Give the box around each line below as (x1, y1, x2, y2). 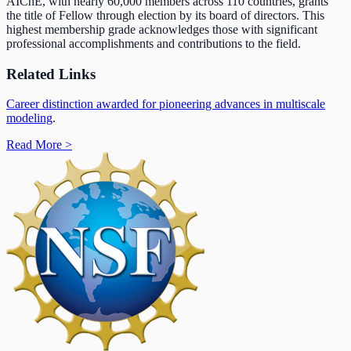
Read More (6, 138, 65, 152)
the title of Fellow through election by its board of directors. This (6, 9, 324, 22)
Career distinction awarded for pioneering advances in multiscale (6, 97, 325, 111)
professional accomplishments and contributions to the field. (6, 37, 301, 50)
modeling (6, 111, 52, 125)
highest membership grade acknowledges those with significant (6, 23, 317, 36)
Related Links (6, 65, 96, 82)
